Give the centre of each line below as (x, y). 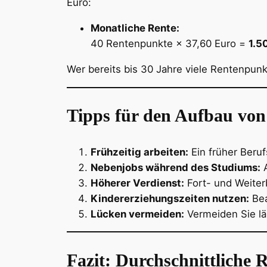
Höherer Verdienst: (137, 183)
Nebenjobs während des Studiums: (176, 167)
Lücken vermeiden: (137, 214)
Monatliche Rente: (135, 28)
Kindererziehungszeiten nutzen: (170, 198)
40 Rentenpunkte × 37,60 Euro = (170, 43)
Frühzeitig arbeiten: (139, 152)
